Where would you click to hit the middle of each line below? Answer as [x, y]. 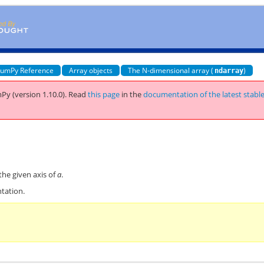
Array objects [91, 70]
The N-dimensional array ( [171, 70]
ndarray [229, 70]
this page [104, 94]
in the [133, 94]
